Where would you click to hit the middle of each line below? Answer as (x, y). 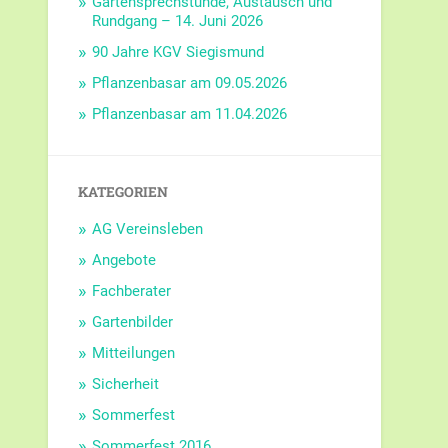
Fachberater (132, 291)
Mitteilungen (134, 353)
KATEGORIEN (123, 192)
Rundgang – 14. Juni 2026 (178, 21)
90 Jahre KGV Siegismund (178, 52)
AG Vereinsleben (148, 229)
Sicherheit (126, 384)
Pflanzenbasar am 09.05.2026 (190, 83)
